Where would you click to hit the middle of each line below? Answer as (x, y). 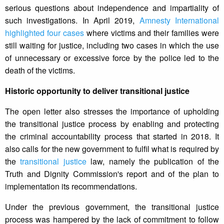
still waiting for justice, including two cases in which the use (112, 45)
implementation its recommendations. (71, 186)
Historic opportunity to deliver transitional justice (97, 91)
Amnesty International (179, 20)
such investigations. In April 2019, (72, 20)
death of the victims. (40, 70)
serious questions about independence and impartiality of (112, 8)
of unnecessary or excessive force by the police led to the (112, 58)
